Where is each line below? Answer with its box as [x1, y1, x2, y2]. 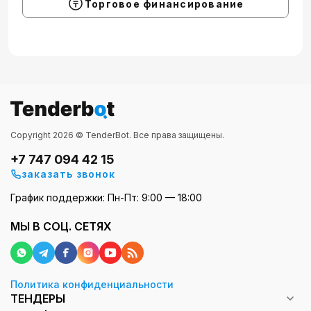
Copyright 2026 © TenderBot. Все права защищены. [10, 129, 224, 140]
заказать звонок [22, 167, 115, 180]
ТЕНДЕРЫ [10, 291, 65, 305]
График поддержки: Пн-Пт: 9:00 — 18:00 [10, 191, 202, 203]
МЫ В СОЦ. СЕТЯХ [10, 219, 112, 233]
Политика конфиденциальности [10, 278, 174, 290]
